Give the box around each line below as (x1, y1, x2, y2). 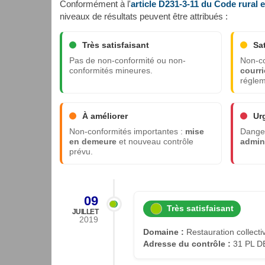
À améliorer (82, 111, 128, 121)
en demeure (69, 137, 117, 146)
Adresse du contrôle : (143, 239, 231, 249)
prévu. (69, 147, 93, 156)
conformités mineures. (69, 66, 153, 75)
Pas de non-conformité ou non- (69, 56, 186, 65)
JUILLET (72, 207, 98, 216)
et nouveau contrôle (117, 137, 193, 146)
